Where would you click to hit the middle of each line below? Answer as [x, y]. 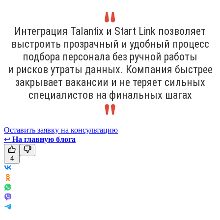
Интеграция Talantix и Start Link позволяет [110, 31]
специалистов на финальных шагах [110, 95]
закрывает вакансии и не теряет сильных [110, 82]
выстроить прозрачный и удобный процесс [110, 44]
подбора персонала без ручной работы [110, 56]
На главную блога [44, 139]
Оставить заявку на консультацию [61, 130]
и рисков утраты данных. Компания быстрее [110, 69]
